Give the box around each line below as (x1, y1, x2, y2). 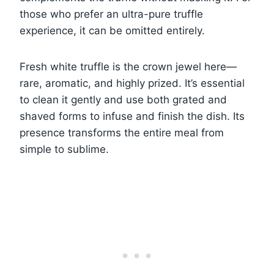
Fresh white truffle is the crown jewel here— (20, 60, 237, 73)
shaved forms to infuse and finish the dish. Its (20, 109, 245, 122)
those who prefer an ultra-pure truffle (20, 7, 203, 20)
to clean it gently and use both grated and (20, 93, 227, 106)
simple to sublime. (20, 143, 109, 155)
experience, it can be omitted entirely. (20, 24, 205, 37)
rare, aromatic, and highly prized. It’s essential (20, 76, 245, 89)
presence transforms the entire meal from (20, 126, 224, 139)
